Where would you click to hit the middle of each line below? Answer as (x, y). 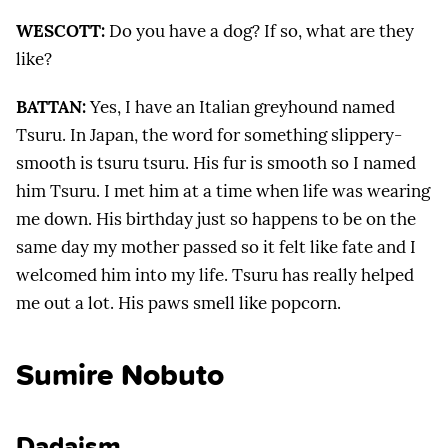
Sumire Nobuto (120, 375)
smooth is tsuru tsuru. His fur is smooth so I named (216, 162)
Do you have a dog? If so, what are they (259, 31)
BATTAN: (51, 106)
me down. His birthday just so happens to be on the (216, 218)
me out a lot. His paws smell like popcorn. (178, 302)
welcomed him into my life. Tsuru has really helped (215, 274)
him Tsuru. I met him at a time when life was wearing (223, 190)
